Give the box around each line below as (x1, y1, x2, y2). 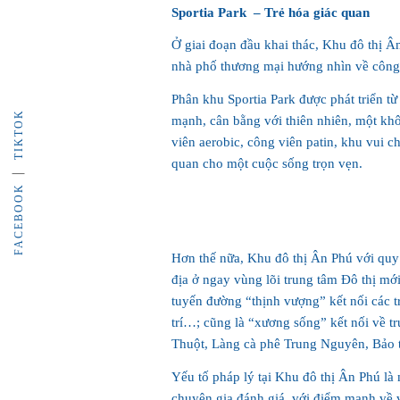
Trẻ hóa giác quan (261, 4, 370, 20)
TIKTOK (12, 109, 25, 160)
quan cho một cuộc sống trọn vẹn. (171, 156, 362, 171)
